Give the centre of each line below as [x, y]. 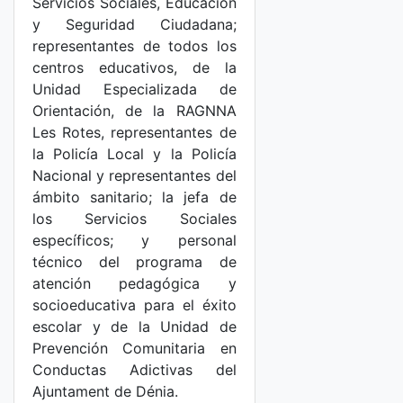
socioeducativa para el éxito [134, 305]
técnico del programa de [134, 262]
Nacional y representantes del [134, 175]
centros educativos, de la [134, 67]
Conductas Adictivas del [134, 370]
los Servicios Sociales [134, 219]
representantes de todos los [134, 46]
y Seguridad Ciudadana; [134, 24]
